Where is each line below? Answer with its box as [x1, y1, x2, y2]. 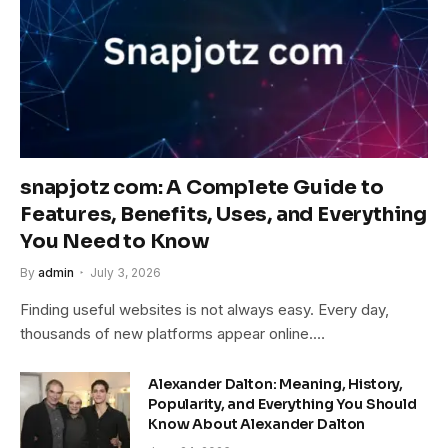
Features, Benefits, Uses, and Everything [20, 201, 427, 227]
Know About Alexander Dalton [148, 414, 366, 433]
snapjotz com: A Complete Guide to [20, 174, 384, 200]
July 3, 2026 [90, 264, 161, 280]
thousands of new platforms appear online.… [20, 323, 325, 343]
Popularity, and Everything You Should [148, 394, 417, 413]
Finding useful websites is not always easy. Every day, [20, 299, 389, 319]
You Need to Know [20, 228, 210, 254]
